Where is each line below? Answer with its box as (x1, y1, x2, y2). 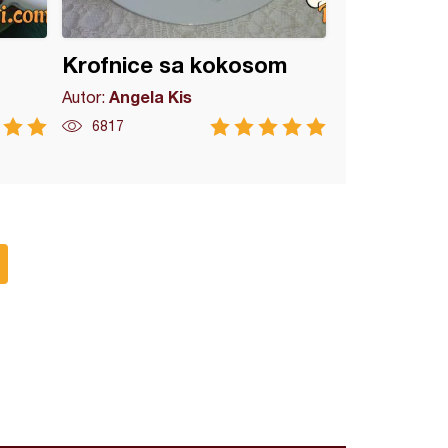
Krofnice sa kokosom (62, 52, 288, 78)
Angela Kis (109, 87, 193, 106)
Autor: (62, 88, 110, 106)
